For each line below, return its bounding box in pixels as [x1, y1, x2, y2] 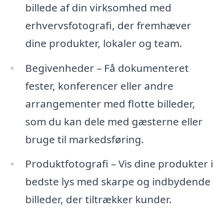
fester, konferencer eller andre [25, 78, 173, 93]
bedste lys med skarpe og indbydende [25, 174, 211, 189]
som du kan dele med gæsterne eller [25, 114, 203, 128]
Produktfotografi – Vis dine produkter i [25, 157, 213, 171]
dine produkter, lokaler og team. [25, 36, 182, 50]
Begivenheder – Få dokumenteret [25, 60, 189, 75]
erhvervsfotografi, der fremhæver [25, 18, 191, 32]
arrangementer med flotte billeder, [25, 96, 195, 111]
